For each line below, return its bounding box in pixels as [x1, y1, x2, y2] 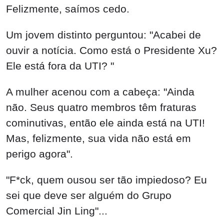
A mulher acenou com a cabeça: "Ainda [6, 85, 194, 97]
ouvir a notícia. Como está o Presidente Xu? [6, 44, 217, 56]
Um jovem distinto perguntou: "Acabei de [6, 28, 201, 40]
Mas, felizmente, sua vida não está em [6, 132, 191, 144]
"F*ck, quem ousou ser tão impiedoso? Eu [6, 173, 207, 185]
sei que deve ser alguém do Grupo [6, 189, 171, 201]
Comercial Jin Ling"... [6, 204, 107, 216]
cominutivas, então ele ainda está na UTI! [6, 116, 205, 128]
